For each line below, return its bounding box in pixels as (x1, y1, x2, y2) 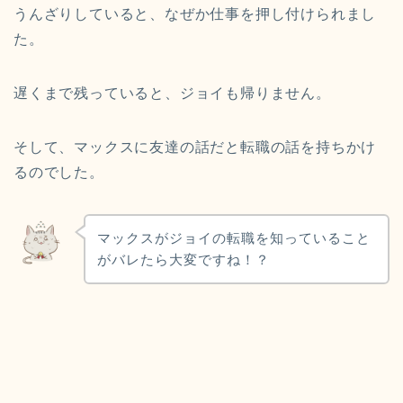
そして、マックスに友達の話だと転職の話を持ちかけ (13, 139, 377, 156)
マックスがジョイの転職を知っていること (96, 229, 371, 246)
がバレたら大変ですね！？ (96, 251, 270, 267)
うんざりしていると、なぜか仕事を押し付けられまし (13, 6, 377, 22)
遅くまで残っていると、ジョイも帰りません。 (13, 85, 331, 102)
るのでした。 (13, 165, 104, 181)
